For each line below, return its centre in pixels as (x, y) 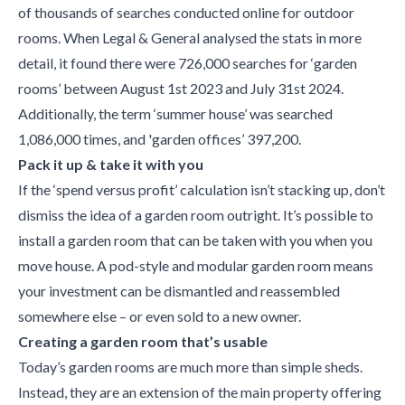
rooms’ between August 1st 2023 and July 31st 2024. (181, 88)
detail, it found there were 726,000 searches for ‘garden (188, 63)
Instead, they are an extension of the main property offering (200, 392)
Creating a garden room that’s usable (143, 341)
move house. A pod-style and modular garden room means (196, 265)
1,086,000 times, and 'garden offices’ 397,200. (160, 139)
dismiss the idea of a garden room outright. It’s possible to (196, 215)
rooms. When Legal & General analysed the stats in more (190, 38)
